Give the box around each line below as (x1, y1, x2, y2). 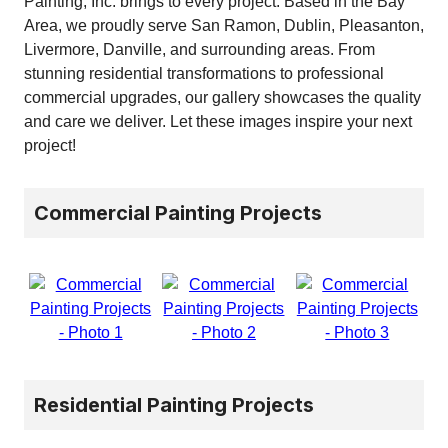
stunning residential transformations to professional (24, 64, 384, 82)
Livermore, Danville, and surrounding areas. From (24, 40, 375, 58)
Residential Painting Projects (34, 392, 314, 417)
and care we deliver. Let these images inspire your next (24, 112, 412, 130)
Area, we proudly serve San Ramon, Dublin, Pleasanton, (24, 16, 424, 34)
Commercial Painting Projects (34, 200, 322, 225)
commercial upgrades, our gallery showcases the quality (24, 88, 421, 106)
